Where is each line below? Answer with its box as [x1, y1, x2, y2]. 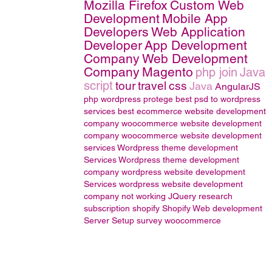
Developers [84, 24, 149, 39]
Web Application [151, 24, 245, 39]
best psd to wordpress [175, 94, 260, 104]
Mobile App [162, 11, 228, 26]
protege [143, 94, 173, 104]
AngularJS [215, 81, 260, 92]
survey [137, 216, 162, 225]
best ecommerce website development [118, 106, 266, 116]
